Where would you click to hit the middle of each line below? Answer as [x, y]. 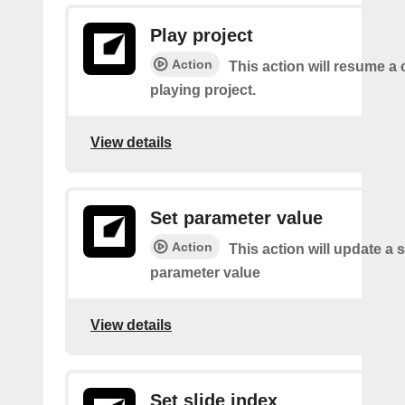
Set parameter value [236, 218]
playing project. [203, 90]
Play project [202, 35]
